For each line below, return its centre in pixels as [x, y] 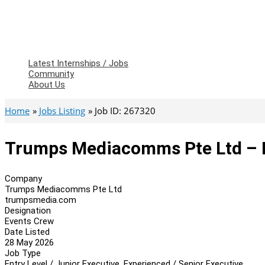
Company [23, 178]
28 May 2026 [29, 242]
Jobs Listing [62, 111]
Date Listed [27, 232]
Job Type [23, 253]
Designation [28, 210]
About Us [47, 85]
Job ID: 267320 [125, 111]
